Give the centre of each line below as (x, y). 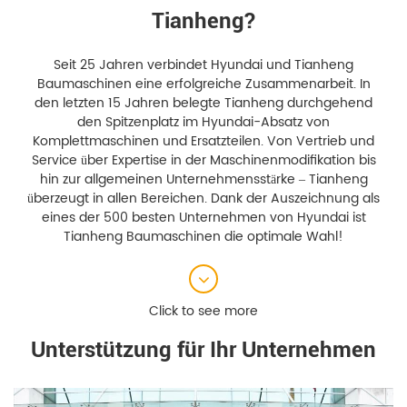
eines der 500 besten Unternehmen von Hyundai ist (203, 218)
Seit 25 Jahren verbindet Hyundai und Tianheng (203, 65)
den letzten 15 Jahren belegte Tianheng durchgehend (203, 104)
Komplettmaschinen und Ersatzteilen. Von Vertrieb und (203, 142)
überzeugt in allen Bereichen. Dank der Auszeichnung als (203, 199)
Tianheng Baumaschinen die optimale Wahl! (203, 237)
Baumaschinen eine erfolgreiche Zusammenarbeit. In (203, 84)
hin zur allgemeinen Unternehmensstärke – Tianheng (203, 180)
